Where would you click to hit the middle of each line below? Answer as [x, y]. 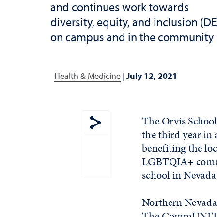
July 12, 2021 [152, 76]
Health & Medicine [87, 76]
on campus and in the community [132, 37]
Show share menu [128, 136]
